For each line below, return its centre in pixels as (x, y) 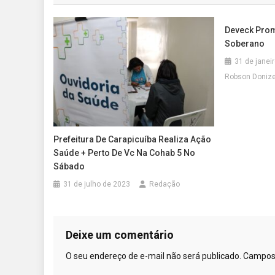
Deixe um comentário (120, 234)
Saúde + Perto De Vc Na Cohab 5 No (125, 153)
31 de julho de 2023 (97, 184)
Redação (165, 184)
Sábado (69, 166)
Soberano (244, 44)
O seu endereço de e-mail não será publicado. (153, 256)
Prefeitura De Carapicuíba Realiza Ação (133, 139)
